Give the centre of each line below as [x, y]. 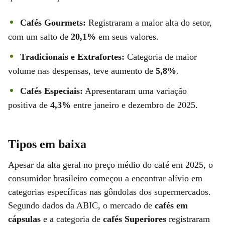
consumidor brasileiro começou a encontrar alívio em [105, 178]
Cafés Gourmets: [53, 22]
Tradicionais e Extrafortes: [72, 57]
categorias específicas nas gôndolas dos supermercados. [109, 192]
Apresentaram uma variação [135, 91]
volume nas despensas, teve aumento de [82, 71]
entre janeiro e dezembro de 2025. [134, 105]
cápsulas [24, 219]
